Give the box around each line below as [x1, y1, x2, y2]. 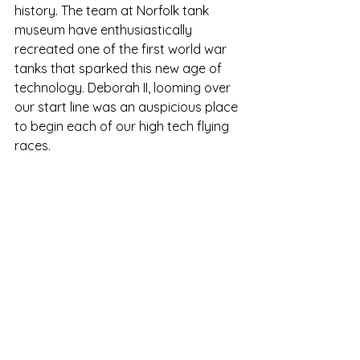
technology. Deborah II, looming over [14, 80, 234, 96]
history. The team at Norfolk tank [14, 2, 212, 19]
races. [14, 137, 51, 154]
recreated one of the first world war [14, 41, 230, 58]
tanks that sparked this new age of [14, 60, 225, 77]
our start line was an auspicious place [14, 99, 241, 116]
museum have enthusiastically [14, 22, 195, 39]
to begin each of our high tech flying [14, 118, 232, 135]
